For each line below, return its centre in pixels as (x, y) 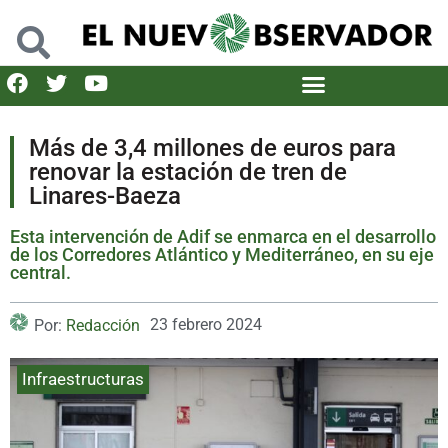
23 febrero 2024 (206, 324)
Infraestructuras (83, 378)
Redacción (103, 325)
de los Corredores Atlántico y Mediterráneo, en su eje (222, 254)
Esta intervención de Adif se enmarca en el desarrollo (223, 236)
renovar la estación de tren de (188, 171)
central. (40, 272)
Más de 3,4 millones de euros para (212, 147)
